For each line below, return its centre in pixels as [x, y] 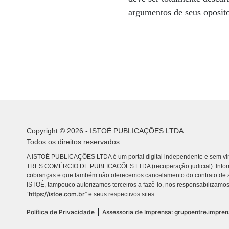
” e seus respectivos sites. [120, 194]
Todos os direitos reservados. [74, 142]
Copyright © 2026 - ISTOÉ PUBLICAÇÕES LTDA [105, 131]
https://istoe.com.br [57, 194]
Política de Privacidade [61, 212]
